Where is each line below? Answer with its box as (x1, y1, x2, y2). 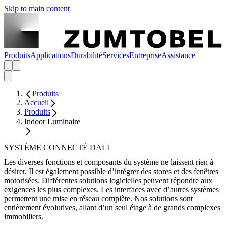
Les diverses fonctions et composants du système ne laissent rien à (4, 157, 213, 166)
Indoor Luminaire (24, 117, 80, 126)
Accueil (24, 98, 49, 107)
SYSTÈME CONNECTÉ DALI (4, 143, 109, 152)
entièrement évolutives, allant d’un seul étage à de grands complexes (4, 203, 220, 212)
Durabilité (71, 50, 102, 60)
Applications (30, 50, 71, 60)
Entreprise (129, 50, 161, 60)
